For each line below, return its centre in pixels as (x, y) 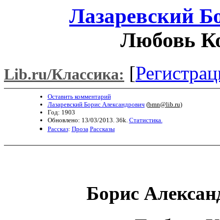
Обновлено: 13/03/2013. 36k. (88, 120)
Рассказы (102, 129)
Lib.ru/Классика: (64, 74)
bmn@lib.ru (164, 104)
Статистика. (146, 120)
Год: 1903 (61, 112)
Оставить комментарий (79, 96)
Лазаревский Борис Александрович (96, 104)
